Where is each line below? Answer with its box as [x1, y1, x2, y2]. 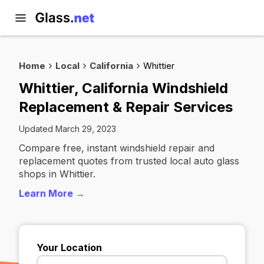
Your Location [37, 242, 102, 253]
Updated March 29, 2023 [19, 124, 116, 134]
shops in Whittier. [19, 168, 95, 180]
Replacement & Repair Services [19, 98, 233, 115]
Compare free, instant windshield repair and [19, 142, 214, 154]
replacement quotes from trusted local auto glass [19, 155, 239, 167]
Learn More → [19, 187, 85, 199]
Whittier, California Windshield [19, 80, 228, 97]
